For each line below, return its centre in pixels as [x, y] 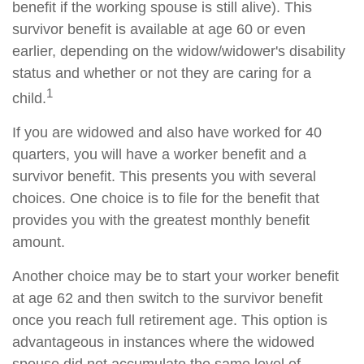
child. [29, 98]
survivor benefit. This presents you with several [164, 176]
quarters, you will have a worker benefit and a [159, 154]
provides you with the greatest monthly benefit [161, 220]
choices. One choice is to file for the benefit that [166, 198]
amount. [39, 242]
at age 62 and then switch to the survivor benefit [167, 298]
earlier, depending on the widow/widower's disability [179, 51]
